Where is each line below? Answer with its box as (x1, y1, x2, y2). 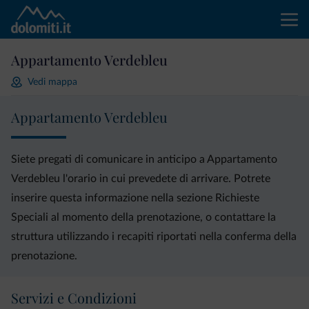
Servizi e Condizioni (11, 288, 137, 307)
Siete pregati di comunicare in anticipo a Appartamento (11, 154, 277, 165)
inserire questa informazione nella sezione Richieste (11, 192, 259, 203)
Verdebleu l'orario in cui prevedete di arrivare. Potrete (11, 173, 270, 184)
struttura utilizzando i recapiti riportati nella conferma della (11, 231, 297, 242)
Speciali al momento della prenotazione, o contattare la (11, 212, 276, 223)
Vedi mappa (28, 77, 77, 87)
